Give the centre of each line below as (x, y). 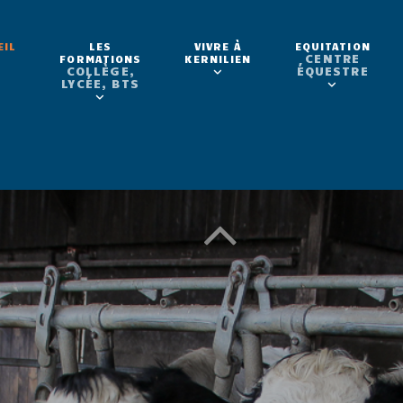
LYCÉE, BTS (101, 83)
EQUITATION (332, 46)
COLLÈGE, (100, 71)
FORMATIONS (101, 58)
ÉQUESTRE (332, 71)
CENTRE (333, 58)
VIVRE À (218, 46)
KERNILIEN (218, 58)
